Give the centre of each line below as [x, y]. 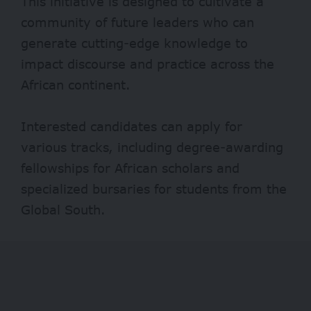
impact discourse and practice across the [148, 64]
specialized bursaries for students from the [154, 188]
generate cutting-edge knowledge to [134, 43]
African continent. [76, 84]
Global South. [63, 209]
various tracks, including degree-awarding [152, 147]
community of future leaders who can [137, 22]
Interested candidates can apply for [132, 126]
